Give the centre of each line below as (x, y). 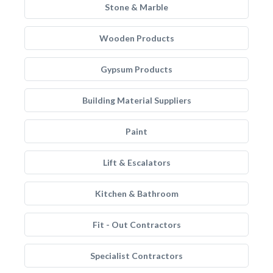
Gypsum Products (136, 69)
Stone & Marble (136, 7)
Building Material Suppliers (136, 100)
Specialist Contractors (136, 256)
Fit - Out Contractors (136, 225)
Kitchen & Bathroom (136, 193)
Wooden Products (136, 38)
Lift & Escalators (136, 162)
